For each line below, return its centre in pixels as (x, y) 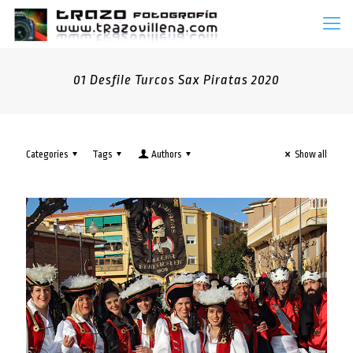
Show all (311, 154)
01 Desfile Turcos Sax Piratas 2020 (176, 80)
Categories (47, 154)
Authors (166, 154)
